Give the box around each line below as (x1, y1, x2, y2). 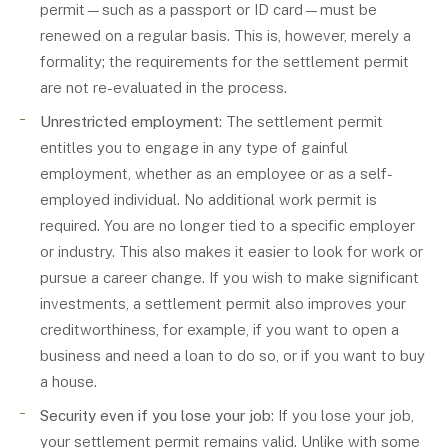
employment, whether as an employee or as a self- (40, 165, 393, 182)
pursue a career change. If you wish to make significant (40, 269, 419, 286)
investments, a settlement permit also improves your (40, 295, 406, 312)
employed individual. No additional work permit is (40, 191, 377, 208)
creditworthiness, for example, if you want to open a (40, 321, 399, 338)
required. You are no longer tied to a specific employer (40, 217, 415, 234)
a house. (40, 373, 97, 390)
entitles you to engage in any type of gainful (40, 139, 348, 156)
